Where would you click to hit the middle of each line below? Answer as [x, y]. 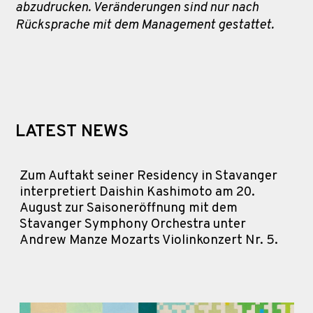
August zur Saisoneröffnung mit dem [128, 208]
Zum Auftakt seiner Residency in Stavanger [148, 176]
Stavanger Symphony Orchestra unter [132, 224]
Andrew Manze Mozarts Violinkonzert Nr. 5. [148, 240]
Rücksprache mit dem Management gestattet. [146, 25]
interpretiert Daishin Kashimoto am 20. [137, 192]
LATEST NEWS [72, 131]
